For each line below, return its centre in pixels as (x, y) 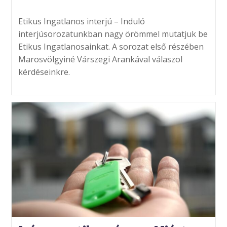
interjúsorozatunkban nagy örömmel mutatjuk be (113, 34)
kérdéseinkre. (44, 72)
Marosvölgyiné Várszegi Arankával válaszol (100, 59)
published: (34, 6)
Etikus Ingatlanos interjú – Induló (81, 21)
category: (91, 6)
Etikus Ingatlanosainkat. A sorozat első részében (111, 46)
